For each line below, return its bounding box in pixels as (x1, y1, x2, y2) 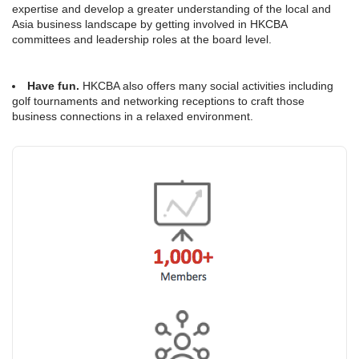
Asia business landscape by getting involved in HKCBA (12, 18, 287, 30)
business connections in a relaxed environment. (12, 110, 253, 123)
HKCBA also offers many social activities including (79, 79, 333, 92)
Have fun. (27, 79, 79, 92)
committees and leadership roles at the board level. (12, 33, 272, 46)
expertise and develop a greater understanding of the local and (12, 2, 331, 15)
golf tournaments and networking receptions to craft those (12, 95, 305, 107)
